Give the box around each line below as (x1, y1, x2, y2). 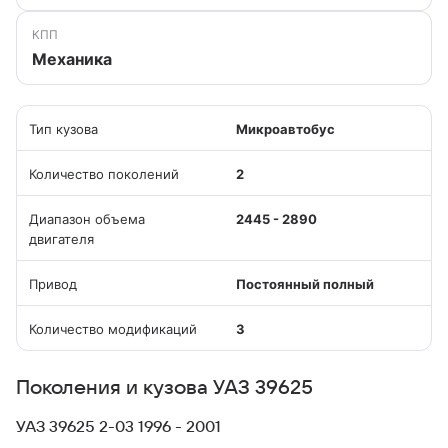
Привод (29, 276, 77, 292)
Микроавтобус (236, 121, 335, 137)
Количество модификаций (29, 321, 197, 337)
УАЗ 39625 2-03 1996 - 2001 (16, 418, 221, 436)
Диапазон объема (29, 211, 145, 227)
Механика (32, 49, 112, 69)
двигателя (29, 231, 94, 247)
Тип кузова (29, 121, 98, 137)
